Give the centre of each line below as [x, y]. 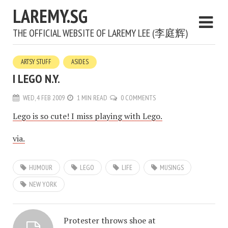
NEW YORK [43, 184]
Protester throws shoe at [110, 220]
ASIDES [80, 62]
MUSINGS [172, 167]
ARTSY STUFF [36, 62]
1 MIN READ [92, 98]
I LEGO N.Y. [36, 79]
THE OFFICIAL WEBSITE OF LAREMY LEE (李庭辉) [100, 33]
